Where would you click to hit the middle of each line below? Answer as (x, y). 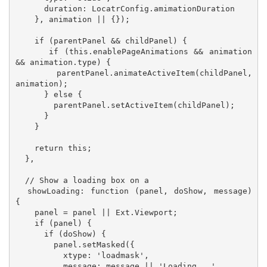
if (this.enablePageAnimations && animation (32, 51)
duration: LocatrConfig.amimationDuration (30, 8)
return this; (25, 148)
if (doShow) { (30, 234)
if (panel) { (25, 223)
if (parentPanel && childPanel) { (25, 41)
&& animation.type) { (63, 62)
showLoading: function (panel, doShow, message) (21, 191)
